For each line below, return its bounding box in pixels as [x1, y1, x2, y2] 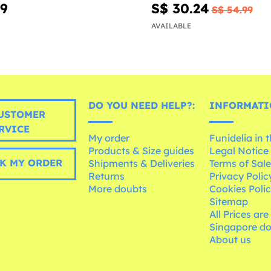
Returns [88, 170, 125, 183]
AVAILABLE [151, 21, 191, 31]
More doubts [88, 183, 148, 195]
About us [209, 233, 252, 246]
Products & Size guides [88, 145, 195, 157]
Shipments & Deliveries [88, 157, 195, 170]
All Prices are [209, 208, 269, 221]
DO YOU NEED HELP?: [88, 99, 195, 112]
